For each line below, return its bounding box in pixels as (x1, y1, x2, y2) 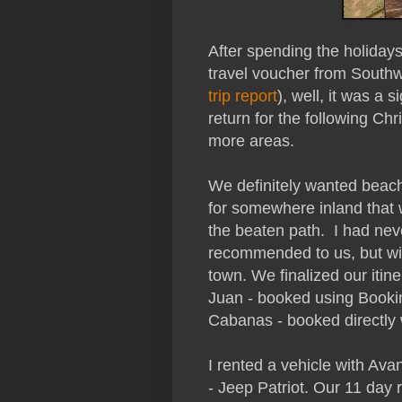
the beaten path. (208, 222, 334, 240)
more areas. (208, 132, 294, 151)
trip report (208, 87, 277, 106)
